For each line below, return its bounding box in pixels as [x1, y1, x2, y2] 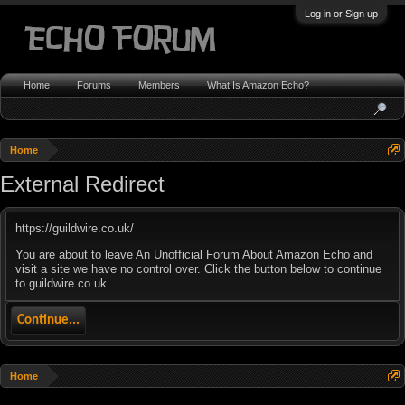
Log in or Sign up [305, 8, 378, 19]
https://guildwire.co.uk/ [15, 221, 134, 235]
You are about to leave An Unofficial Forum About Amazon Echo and [15, 248, 372, 261]
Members [138, 80, 180, 90]
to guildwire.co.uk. [15, 277, 110, 290]
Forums [77, 80, 111, 90]
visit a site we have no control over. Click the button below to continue [15, 262, 381, 276]
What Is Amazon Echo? [207, 80, 309, 90]
